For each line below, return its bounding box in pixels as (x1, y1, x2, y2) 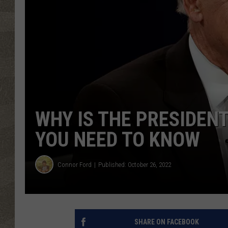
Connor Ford (58, 160, 92, 168)
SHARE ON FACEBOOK (134, 218, 199, 226)
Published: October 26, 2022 (98, 160, 171, 168)
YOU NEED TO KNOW (35, 128, 200, 152)
